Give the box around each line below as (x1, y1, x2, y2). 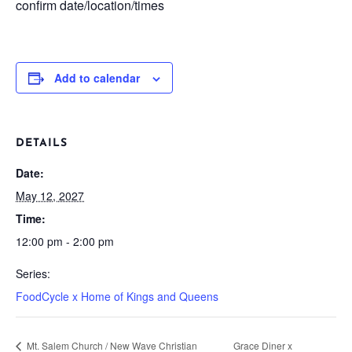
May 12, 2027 (16, 188, 84, 203)
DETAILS (16, 137, 68, 149)
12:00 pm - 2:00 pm (16, 233, 114, 249)
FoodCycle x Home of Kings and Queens (16, 288, 218, 304)
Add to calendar (54, 70, 140, 86)
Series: (16, 266, 50, 281)
